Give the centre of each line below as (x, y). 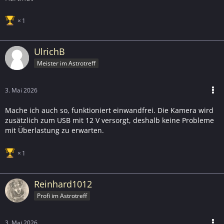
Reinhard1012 (63, 184)
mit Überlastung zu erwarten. (54, 130)
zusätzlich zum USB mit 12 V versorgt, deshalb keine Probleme (109, 120)
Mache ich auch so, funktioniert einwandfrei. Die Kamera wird (109, 110)
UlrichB (49, 51)
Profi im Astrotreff (62, 195)
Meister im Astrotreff (66, 63)
